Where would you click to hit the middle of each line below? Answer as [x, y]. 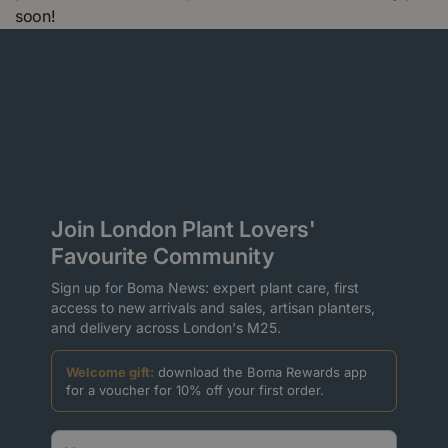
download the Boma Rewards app [260, 371]
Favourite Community [162, 255]
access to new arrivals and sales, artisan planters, [213, 307]
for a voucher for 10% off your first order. [195, 389]
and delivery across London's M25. [166, 327]
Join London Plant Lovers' [183, 228]
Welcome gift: [110, 371]
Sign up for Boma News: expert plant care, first [205, 287]
